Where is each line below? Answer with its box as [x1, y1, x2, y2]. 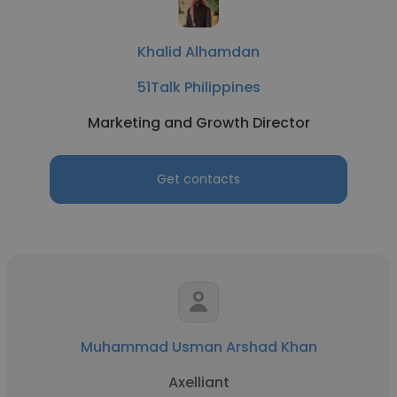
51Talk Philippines [136, 77, 261, 97]
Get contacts [157, 170, 240, 188]
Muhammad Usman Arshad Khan [80, 337, 317, 357]
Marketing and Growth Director [87, 113, 310, 133]
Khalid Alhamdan [137, 42, 260, 62]
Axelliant [167, 372, 230, 393]
